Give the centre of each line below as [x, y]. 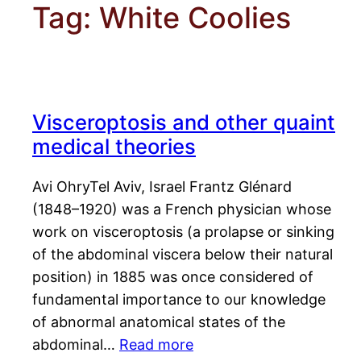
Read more [156, 345]
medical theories [114, 147]
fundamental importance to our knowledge [179, 300]
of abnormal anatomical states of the [159, 322]
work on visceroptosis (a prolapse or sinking [183, 232]
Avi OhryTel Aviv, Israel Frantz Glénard [162, 187]
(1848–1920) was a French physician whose [182, 210]
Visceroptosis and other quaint [184, 122]
